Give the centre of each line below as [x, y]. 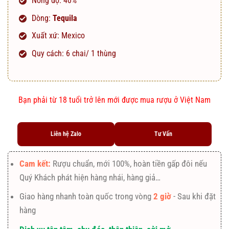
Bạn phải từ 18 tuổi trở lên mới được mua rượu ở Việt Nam [114, 100]
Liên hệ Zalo [66, 134]
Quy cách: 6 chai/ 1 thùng [74, 53]
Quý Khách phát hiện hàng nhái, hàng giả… [90, 178]
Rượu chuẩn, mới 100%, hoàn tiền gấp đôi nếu [130, 164]
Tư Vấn [163, 134]
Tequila [65, 18]
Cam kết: [36, 164]
